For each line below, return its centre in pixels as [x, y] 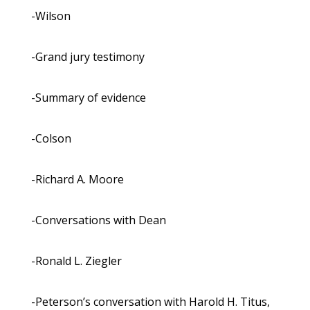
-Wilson [51, 16]
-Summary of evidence [88, 98]
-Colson [51, 139]
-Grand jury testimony [88, 57]
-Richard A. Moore [77, 180]
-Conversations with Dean [98, 220]
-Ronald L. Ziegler [76, 261]
